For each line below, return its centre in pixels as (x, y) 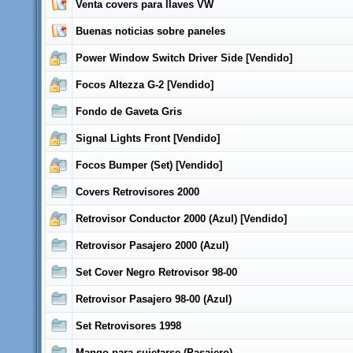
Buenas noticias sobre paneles (150, 31)
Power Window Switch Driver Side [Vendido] (184, 58)
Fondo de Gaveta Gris (129, 111)
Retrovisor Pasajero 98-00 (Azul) (154, 299)
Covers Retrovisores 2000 (137, 192)
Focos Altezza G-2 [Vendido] (145, 85)
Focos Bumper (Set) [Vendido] (149, 165)
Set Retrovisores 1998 (128, 326)
